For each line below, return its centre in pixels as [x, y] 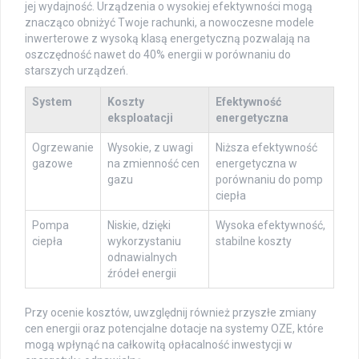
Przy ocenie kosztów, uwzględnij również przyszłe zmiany [171, 313]
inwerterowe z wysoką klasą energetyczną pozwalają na [167, 39]
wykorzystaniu [144, 242]
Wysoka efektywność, [270, 226]
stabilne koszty [254, 242]
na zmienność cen [153, 164]
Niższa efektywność [266, 148]
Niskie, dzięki [139, 226]
